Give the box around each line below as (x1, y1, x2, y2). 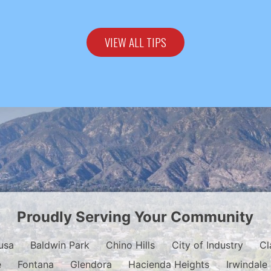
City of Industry (171, 239, 243, 252)
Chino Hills (106, 239, 155, 252)
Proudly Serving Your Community (17, 208, 254, 226)
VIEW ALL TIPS (105, 33, 166, 51)
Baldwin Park (30, 239, 90, 252)
